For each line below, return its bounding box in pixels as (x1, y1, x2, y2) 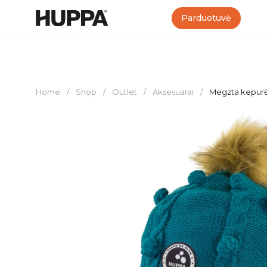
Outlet (112, 87, 138, 97)
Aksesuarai (153, 87, 194, 97)
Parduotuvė (181, 12, 232, 23)
